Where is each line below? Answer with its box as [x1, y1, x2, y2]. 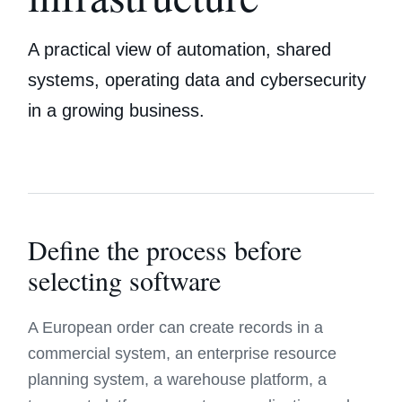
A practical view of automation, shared [28, 39, 332, 59]
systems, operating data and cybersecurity [28, 70, 367, 90]
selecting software [28, 262, 222, 298]
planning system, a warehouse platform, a [28, 371, 328, 389]
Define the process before [28, 232, 302, 267]
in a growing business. [28, 100, 205, 120]
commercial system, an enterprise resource [28, 345, 337, 363]
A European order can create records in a [28, 319, 324, 336]
